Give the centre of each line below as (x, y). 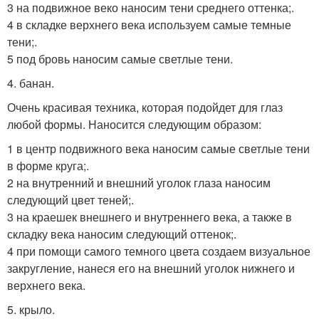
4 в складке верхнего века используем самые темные (149, 25)
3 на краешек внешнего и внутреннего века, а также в (150, 217)
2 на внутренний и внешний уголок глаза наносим (139, 183)
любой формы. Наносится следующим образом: (134, 125)
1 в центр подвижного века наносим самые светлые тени (158, 149)
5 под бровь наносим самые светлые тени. (120, 59)
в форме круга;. (48, 166)
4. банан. (31, 83)
